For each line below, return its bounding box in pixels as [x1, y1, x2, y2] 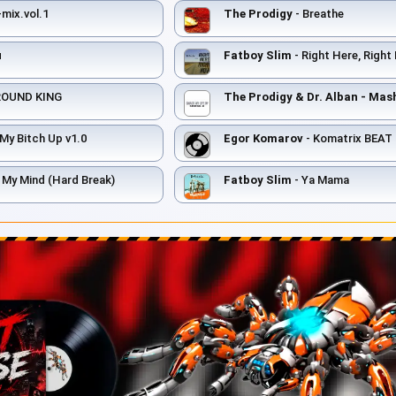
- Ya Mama [292, 172, 349, 187]
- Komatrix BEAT [303, 131, 392, 145]
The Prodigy [224, 6, 293, 20]
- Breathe [293, 6, 344, 20]
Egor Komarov [224, 131, 303, 145]
